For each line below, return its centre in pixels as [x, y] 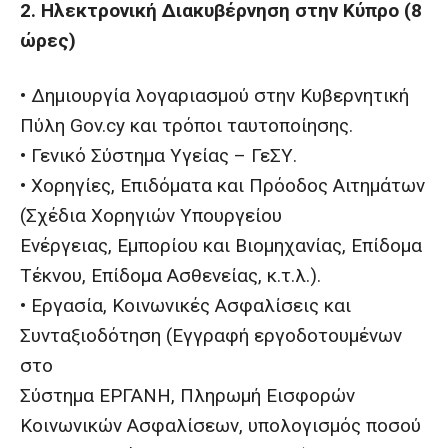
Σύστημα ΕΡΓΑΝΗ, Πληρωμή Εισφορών [187, 395]
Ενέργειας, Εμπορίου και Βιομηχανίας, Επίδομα [221, 245]
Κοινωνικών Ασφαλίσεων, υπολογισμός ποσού [220, 425]
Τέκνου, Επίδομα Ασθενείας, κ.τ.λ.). [170, 275]
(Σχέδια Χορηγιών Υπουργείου [151, 215]
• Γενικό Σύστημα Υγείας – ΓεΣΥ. [158, 155]
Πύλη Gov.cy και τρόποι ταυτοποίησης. [186, 125]
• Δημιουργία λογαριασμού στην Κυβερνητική [214, 95]
